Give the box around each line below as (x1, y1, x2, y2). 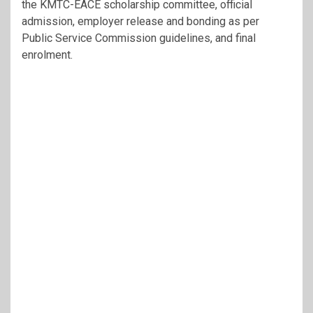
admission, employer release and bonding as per (22, 14, 259, 28)
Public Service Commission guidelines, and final (22, 31, 256, 45)
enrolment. (22, 48, 73, 61)
